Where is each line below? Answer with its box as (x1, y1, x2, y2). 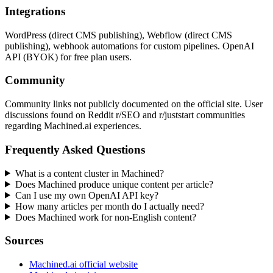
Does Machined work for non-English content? (15, 211, 196, 222)
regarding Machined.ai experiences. (5, 121, 141, 132)
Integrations (5, 4, 65, 18)
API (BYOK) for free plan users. (5, 51, 132, 62)
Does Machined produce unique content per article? (15, 179, 213, 190)
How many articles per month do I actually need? (15, 200, 204, 211)
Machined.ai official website (29, 259, 138, 269)
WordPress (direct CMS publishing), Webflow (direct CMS (5, 29, 232, 40)
